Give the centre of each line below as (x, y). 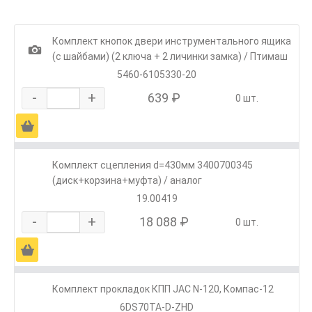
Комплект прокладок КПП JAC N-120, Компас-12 (163, 289)
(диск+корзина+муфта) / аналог (127, 181)
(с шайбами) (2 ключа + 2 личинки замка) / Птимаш (170, 57)
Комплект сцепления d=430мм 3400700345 (153, 165)
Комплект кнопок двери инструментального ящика (172, 41)
